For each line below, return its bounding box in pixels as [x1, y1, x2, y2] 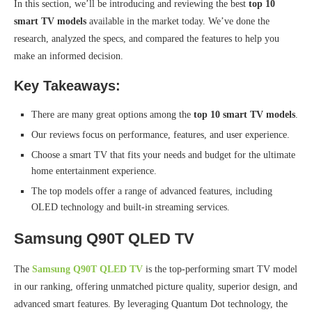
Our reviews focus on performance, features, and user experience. [31, 130, 290, 140]
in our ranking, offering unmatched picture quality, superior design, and [14, 281, 297, 292]
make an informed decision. [14, 51, 123, 61]
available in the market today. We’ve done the [86, 16, 270, 26]
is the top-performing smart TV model [143, 264, 297, 274]
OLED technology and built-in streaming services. [31, 202, 230, 212]
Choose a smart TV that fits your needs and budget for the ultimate [31, 150, 295, 160]
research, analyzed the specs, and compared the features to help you [14, 33, 279, 44]
